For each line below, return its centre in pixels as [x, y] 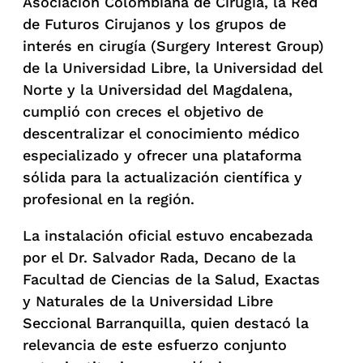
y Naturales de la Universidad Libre [148, 301]
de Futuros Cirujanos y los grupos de [154, 23]
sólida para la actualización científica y [162, 177]
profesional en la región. [109, 199]
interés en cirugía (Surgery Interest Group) [173, 45]
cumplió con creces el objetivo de [143, 111]
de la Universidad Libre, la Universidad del [173, 67]
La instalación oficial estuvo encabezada [168, 235]
